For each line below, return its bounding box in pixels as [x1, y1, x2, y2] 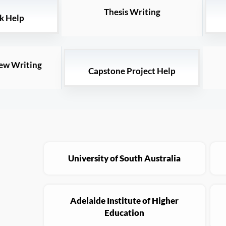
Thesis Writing [103, 7, 160, 18]
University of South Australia [68, 153, 181, 164]
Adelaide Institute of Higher [70, 195, 179, 206]
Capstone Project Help [88, 66, 176, 77]
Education [104, 207, 145, 218]
